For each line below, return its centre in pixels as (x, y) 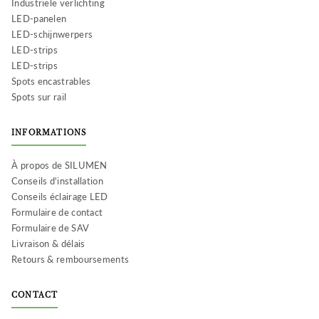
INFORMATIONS (49, 132)
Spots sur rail (39, 96)
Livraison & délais (48, 243)
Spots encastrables (51, 81)
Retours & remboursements (70, 259)
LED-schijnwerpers (52, 34)
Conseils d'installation (57, 181)
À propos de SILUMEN (59, 165)
